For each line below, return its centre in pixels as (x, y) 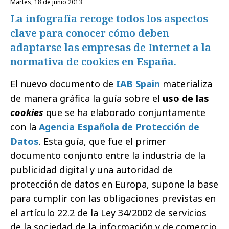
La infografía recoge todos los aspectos (109, 19)
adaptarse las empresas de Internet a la (111, 47)
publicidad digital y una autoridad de (91, 170)
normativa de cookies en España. (93, 62)
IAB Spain (138, 84)
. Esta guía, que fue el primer (102, 141)
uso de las (185, 98)
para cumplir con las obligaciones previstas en (113, 198)
